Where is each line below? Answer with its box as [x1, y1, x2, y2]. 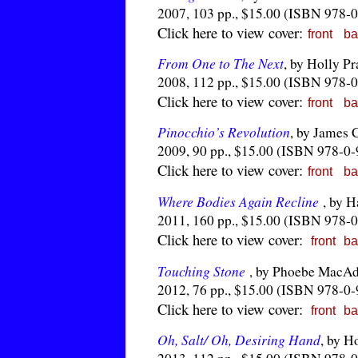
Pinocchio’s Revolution [157, 122, 290, 141]
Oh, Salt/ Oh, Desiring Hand [157, 330, 320, 349]
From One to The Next [157, 54, 284, 73]
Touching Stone [157, 261, 245, 280]
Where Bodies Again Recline [157, 192, 319, 211]
